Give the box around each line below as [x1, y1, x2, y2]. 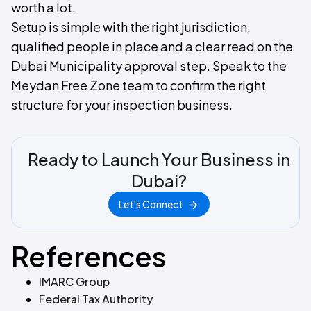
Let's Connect [119, 198, 183, 210]
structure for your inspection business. [11, 96, 233, 112]
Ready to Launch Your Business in [28, 149, 290, 169]
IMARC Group [39, 274, 110, 289]
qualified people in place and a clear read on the [11, 38, 293, 54]
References [11, 238, 166, 274]
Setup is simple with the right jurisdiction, [11, 19, 251, 35]
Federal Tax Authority [39, 292, 153, 306]
